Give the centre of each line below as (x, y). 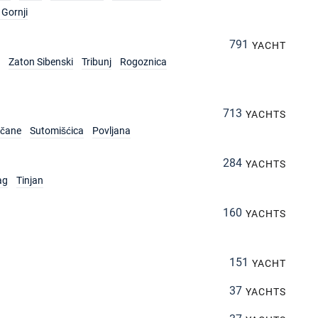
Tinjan (30, 180)
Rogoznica (143, 62)
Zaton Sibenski (41, 62)
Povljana (111, 131)
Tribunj (97, 62)
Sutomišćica (57, 131)
